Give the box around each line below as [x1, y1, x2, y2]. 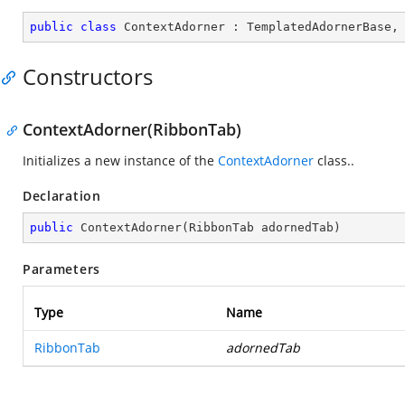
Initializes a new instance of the [23, 152, 218, 169]
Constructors [23, 61, 153, 91]
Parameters [23, 260, 100, 278]
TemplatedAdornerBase [247, 20, 391, 33]
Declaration [23, 187, 101, 204]
